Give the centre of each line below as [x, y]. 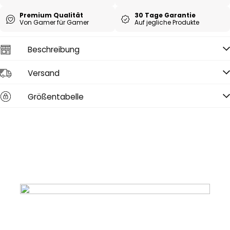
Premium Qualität [51, 15]
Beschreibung [54, 49]
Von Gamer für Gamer [54, 22]
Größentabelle [56, 97]
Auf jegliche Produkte [167, 22]
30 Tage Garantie [165, 15]
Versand [44, 73]
